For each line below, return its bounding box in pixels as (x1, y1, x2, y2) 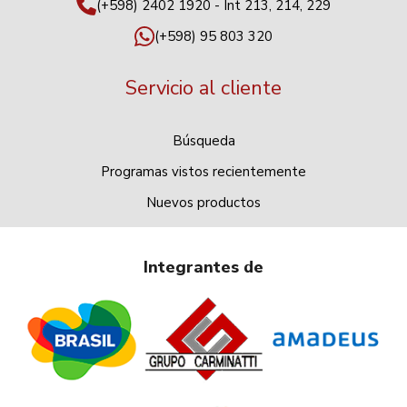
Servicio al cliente (125, 74, 282, 103)
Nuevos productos (146, 194, 261, 213)
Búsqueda (172, 132, 235, 151)
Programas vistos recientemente (101, 163, 306, 182)
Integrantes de (144, 256, 263, 279)
